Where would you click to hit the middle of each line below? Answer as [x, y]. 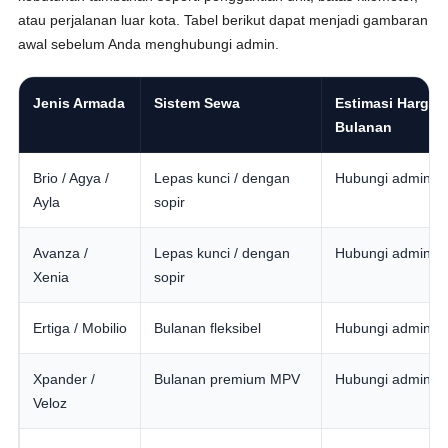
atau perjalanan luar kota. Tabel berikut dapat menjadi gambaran [223, 20]
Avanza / [61, 253]
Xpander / [64, 379]
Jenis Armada [79, 103]
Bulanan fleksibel [208, 328]
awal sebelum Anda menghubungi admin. [149, 44]
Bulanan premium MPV [227, 379]
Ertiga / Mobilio [80, 328]
